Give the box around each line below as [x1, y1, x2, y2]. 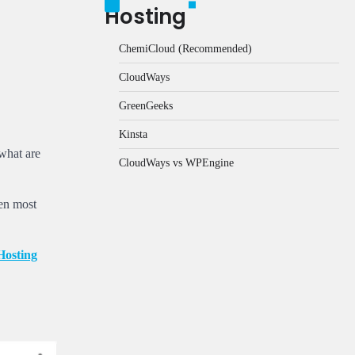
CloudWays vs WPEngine [119, 155, 234, 169]
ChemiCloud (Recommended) [119, 41, 252, 55]
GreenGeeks [119, 98, 173, 112]
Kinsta [119, 127, 147, 140]
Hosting [105, 2, 186, 31]
